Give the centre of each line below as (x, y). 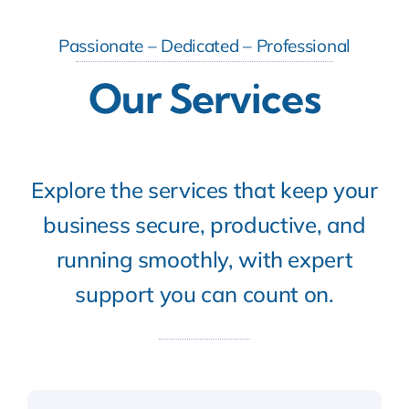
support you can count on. (204, 294)
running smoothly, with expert (204, 259)
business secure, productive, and (204, 224)
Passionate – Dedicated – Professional (204, 45)
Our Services (204, 98)
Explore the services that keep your (204, 189)
